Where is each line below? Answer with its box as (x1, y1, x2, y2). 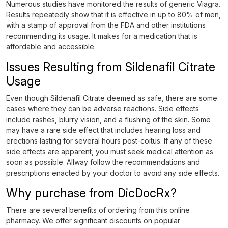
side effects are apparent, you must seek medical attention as (6, 147, 213, 156)
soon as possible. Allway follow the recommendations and (6, 158, 200, 166)
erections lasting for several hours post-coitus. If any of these (6, 136, 212, 145)
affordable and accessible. (6, 42, 96, 51)
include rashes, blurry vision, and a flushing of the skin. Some (6, 115, 211, 124)
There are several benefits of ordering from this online (6, 206, 190, 214)
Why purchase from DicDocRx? (6, 186, 177, 201)
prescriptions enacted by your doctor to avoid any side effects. (6, 168, 219, 177)
